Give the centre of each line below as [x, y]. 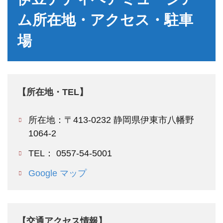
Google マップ [58, 173]
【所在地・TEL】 [53, 92]
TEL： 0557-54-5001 [70, 154]
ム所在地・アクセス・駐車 [105, 20]
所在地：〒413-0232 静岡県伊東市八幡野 [111, 120]
